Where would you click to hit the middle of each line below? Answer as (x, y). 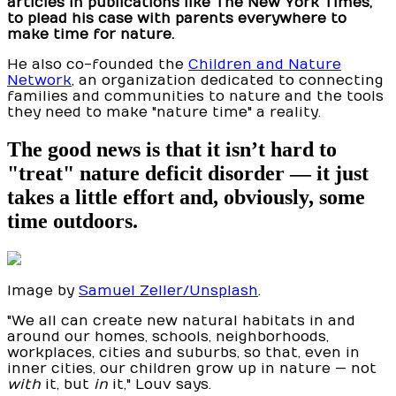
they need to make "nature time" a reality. (164, 113)
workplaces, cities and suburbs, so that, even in (183, 353)
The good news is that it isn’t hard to (172, 150)
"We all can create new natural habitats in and (181, 321)
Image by (43, 291)
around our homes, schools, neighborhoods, (168, 337)
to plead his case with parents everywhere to (177, 19)
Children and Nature (265, 65)
